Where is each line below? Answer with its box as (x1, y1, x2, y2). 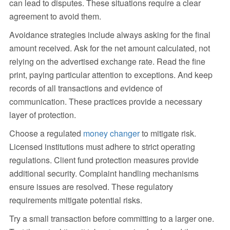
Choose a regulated (9, 127, 83, 140)
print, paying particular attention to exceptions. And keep (9, 69, 213, 81)
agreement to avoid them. (9, 10, 101, 23)
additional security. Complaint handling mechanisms (9, 167, 199, 180)
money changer (83, 127, 140, 140)
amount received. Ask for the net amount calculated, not (9, 42, 210, 54)
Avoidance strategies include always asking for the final (9, 29, 210, 41)
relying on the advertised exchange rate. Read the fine (9, 55, 205, 68)
